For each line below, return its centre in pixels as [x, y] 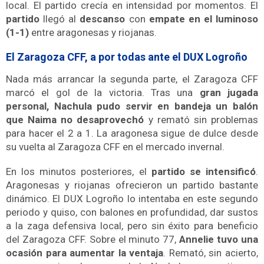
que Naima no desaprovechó [75, 120]
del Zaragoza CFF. [48, 239]
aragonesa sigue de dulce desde [184, 133]
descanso [103, 19]
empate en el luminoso [203, 19]
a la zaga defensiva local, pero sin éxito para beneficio [132, 225]
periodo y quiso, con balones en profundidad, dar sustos [132, 212]
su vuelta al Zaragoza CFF [63, 147]
